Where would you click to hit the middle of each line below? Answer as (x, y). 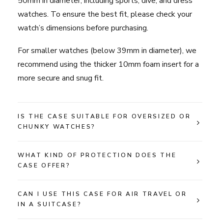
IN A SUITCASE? (50, 204)
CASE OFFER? (44, 165)
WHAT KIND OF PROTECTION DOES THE (97, 155)
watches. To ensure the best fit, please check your (105, 14)
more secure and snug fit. (61, 78)
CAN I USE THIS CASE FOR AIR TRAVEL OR (102, 194)
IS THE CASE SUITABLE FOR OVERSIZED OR (104, 116)
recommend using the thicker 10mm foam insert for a (108, 64)
